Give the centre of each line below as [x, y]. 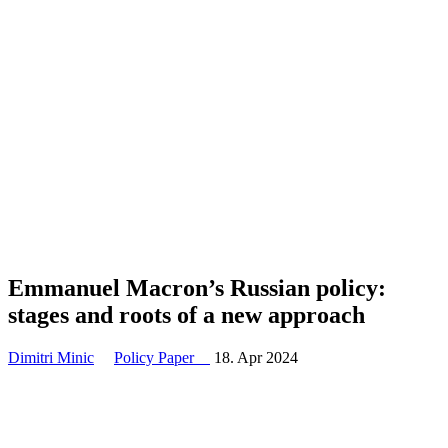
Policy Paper [162, 357]
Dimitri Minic [51, 357]
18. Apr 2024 [256, 357]
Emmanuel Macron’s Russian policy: [197, 287]
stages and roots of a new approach [186, 314]
